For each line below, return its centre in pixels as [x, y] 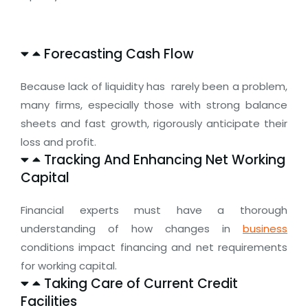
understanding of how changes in [132, 229]
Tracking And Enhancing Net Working [165, 160]
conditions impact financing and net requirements [154, 247]
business [265, 229]
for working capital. [69, 266]
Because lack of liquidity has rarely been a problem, [154, 86]
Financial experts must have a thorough [154, 210]
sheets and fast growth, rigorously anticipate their [154, 123]
